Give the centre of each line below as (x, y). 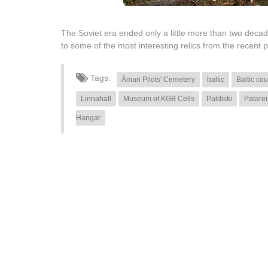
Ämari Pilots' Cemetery (158, 80)
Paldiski (219, 99)
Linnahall (96, 99)
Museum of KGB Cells (159, 99)
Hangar (88, 118)
